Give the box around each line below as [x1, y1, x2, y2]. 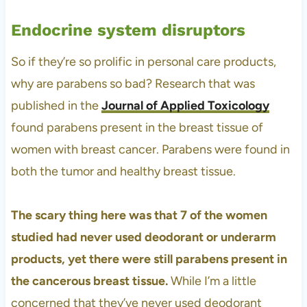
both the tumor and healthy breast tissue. [10, 163, 236, 179]
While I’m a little [167, 273, 256, 288]
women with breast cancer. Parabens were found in [10, 141, 290, 157]
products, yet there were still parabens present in [10, 251, 287, 267]
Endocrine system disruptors [10, 20, 245, 40]
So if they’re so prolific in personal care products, [10, 53, 276, 69]
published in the [10, 97, 101, 113]
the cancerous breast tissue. [10, 273, 168, 288]
